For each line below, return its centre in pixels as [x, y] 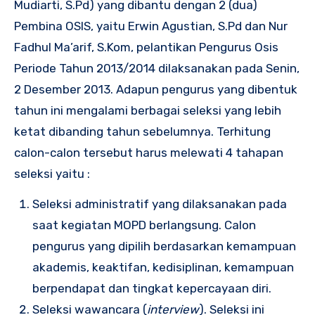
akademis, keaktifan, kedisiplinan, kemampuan [163, 267]
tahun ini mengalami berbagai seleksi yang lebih [148, 110]
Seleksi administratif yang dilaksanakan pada [160, 204]
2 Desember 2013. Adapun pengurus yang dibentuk [156, 89]
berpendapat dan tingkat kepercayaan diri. [152, 288]
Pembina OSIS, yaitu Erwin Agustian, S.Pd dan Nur [151, 26]
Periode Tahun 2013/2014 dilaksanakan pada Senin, [157, 68]
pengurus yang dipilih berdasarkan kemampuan [164, 246]
